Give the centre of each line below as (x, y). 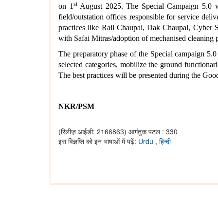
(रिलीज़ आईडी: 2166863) (92, 132)
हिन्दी (165, 141)
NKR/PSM (76, 107)
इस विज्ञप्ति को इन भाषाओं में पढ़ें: (98, 141)
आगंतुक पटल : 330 (153, 132)
